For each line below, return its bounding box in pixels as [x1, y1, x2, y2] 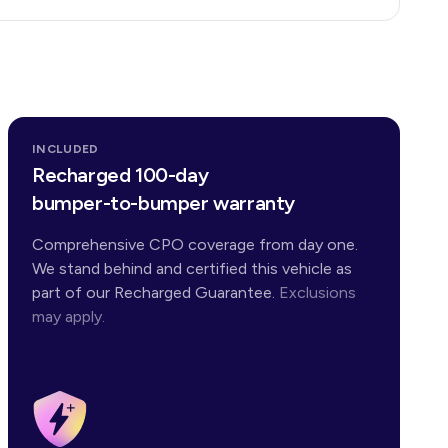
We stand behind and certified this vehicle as [32, 259, 352, 278]
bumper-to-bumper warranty [32, 191, 295, 215]
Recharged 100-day [32, 163, 209, 187]
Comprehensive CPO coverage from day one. [32, 235, 358, 254]
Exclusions [279, 283, 356, 302]
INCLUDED [32, 142, 99, 156]
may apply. [32, 307, 105, 326]
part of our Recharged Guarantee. [32, 283, 275, 302]
